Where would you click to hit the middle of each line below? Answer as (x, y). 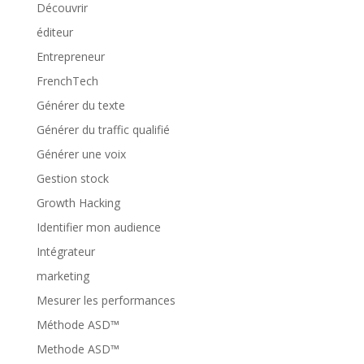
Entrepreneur (70, 56)
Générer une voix (81, 154)
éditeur (54, 32)
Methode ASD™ (78, 349)
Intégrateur (65, 251)
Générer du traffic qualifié (103, 130)
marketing (63, 276)
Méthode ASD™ (78, 325)
